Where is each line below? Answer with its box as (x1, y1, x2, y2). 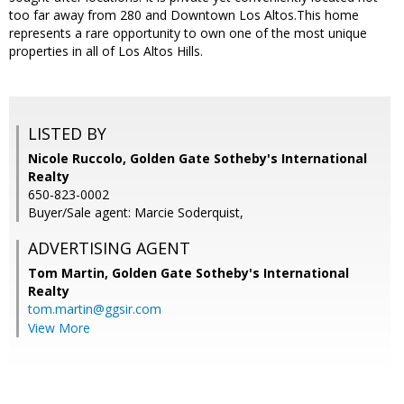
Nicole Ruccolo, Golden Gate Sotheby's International (28, 150, 367, 168)
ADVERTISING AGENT (28, 237, 190, 260)
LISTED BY (28, 123, 106, 145)
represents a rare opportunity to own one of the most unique (9, 24, 367, 42)
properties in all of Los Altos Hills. (9, 42, 203, 60)
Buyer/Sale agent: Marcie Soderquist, (28, 204, 243, 222)
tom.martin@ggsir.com (28, 300, 161, 318)
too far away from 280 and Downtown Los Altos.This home (9, 6, 359, 24)
